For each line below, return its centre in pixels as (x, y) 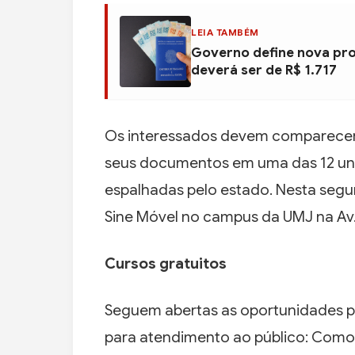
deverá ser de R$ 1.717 (264, 71)
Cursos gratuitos (166, 264)
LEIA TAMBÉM (225, 32)
